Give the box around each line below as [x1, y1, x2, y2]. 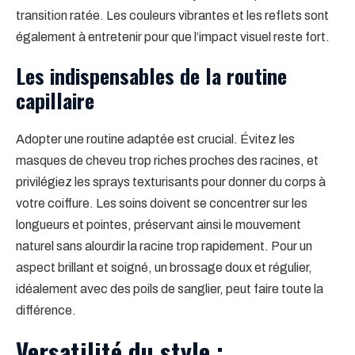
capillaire [16, 84, 94, 116]
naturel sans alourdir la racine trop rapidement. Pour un [16, 239, 312, 253]
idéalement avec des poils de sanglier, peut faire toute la [16, 281, 323, 296]
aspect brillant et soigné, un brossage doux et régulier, [16, 260, 312, 274]
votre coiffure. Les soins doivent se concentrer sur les [16, 196, 307, 210]
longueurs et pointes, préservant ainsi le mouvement [16, 217, 301, 231]
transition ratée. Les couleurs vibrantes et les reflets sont [16, 8, 329, 22]
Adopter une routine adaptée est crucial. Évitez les [16, 132, 295, 146]
